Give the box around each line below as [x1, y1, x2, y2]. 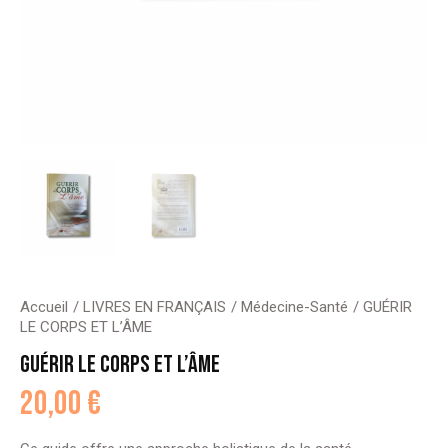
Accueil [20, 297, 68, 316]
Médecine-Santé [241, 297, 348, 316]
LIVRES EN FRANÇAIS [83, 297, 226, 316]
